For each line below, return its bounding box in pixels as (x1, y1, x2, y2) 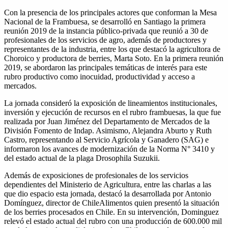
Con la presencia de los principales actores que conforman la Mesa (4, 8, 217, 17)
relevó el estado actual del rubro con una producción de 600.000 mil (4, 216, 222, 225)
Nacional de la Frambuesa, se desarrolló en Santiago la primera (4, 17, 206, 26)
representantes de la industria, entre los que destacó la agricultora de (4, 44, 220, 53)
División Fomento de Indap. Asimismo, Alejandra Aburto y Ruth (4, 126, 212, 135)
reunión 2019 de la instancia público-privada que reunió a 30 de (4, 26, 208, 35)
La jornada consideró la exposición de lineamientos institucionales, (4, 98, 217, 107)
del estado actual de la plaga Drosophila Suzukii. (4, 153, 160, 162)
